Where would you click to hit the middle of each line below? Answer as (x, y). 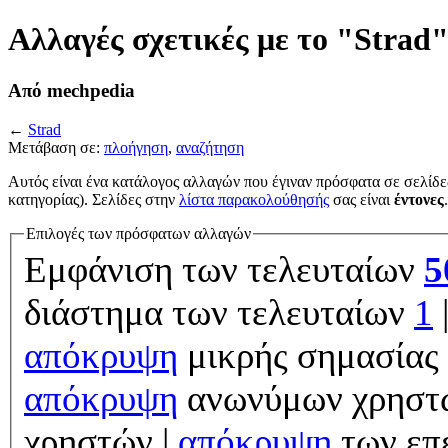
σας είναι (361, 199)
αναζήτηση (210, 147)
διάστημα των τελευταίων (219, 313)
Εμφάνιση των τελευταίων (224, 270)
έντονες (419, 199)
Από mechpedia (71, 90)
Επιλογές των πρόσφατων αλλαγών (138, 233)
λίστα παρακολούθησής (254, 199)
